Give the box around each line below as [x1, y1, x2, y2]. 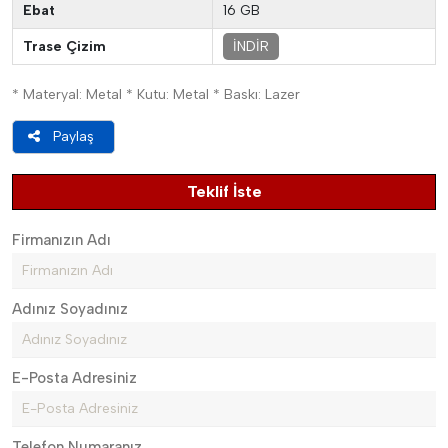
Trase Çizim [23, 38, 106, 55]
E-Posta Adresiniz [12, 369, 137, 387]
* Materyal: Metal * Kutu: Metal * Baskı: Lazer [12, 86, 300, 103]
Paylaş [53, 128, 94, 145]
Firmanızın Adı [12, 231, 111, 249]
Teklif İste [186, 182, 262, 201]
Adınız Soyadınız [12, 300, 128, 318]
